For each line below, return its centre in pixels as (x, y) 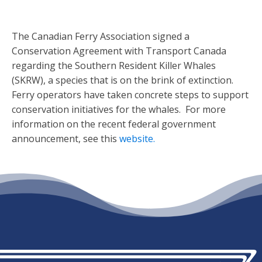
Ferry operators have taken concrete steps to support (130, 95)
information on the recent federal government (114, 124)
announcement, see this (65, 139)
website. (137, 139)
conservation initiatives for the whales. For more (119, 110)
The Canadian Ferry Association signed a (101, 37)
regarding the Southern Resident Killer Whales (114, 66)
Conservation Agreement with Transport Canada (119, 51)
